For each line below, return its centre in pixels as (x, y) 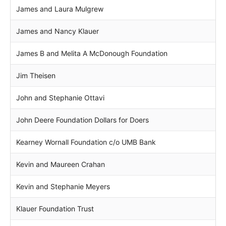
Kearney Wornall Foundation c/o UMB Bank (86, 142)
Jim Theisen (36, 75)
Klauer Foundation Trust (55, 208)
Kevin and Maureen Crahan (61, 164)
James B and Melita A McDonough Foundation (92, 53)
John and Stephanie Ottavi (60, 97)
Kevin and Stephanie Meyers (63, 186)
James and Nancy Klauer (58, 31)
